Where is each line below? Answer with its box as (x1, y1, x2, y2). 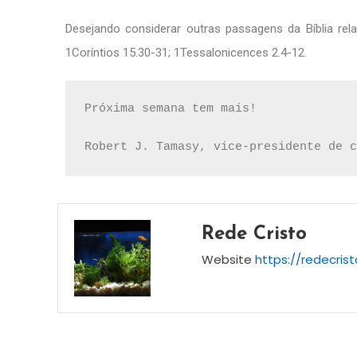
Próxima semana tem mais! (84, 101, 257, 116)
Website (201, 250, 252, 268)
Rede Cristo (201, 224, 307, 244)
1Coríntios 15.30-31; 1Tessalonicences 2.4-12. (65, 45, 307, 60)
